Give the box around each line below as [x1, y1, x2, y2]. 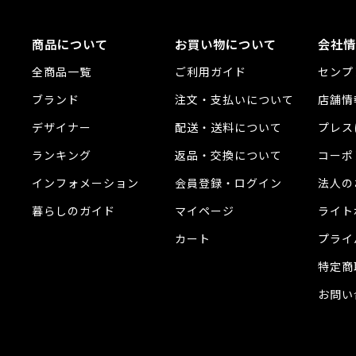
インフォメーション [32, 177, 139, 190]
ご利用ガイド [175, 66, 246, 79]
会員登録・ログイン [175, 177, 282, 190]
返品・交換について [175, 149, 282, 162]
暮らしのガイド [32, 205, 115, 218]
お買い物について [175, 38, 277, 52]
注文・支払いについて [175, 94, 294, 106]
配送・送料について [175, 122, 282, 134]
